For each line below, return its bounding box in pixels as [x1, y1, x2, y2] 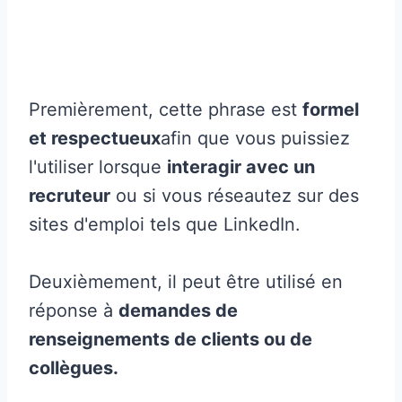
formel [302, 98, 359, 120]
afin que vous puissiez [161, 127, 350, 149]
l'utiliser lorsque [29, 155, 167, 178]
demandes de [118, 299, 238, 321]
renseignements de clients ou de [29, 328, 312, 350]
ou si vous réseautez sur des [110, 184, 359, 206]
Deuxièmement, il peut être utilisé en [29, 270, 343, 293]
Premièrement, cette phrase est [29, 98, 302, 120]
